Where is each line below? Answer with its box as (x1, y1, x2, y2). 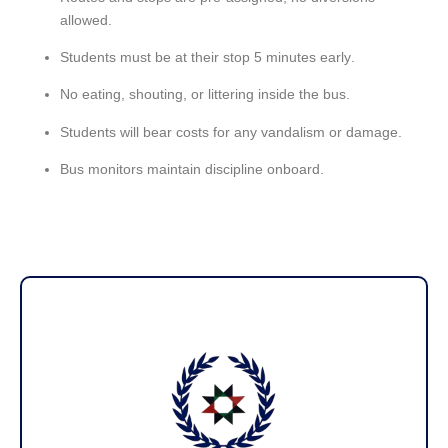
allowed (60, 11, 108, 28)
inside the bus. (254, 86, 350, 103)
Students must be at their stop (60, 49, 254, 65)
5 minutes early (254, 49, 351, 65)
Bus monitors (60, 161, 143, 178)
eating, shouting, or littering (82, 86, 254, 103)
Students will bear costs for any (60, 123, 261, 140)
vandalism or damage (261, 123, 398, 140)
